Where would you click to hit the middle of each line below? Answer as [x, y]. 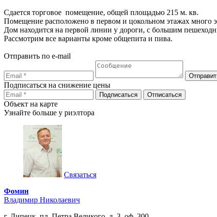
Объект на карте [31, 104]
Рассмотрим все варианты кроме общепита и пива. [88, 39]
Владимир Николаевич [42, 200]
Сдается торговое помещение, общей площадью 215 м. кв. [101, 13]
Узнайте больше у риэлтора [49, 113]
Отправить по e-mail [37, 56]
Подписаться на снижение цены [57, 85]
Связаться [80, 175]
